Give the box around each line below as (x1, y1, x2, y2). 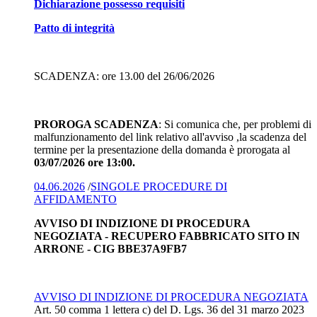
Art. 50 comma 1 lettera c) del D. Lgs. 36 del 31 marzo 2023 (34, 303, 304, 316)
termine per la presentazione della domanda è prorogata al (34, 143, 290, 156)
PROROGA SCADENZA (34, 117, 158, 130)
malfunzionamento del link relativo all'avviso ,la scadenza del (34, 130, 306, 143)
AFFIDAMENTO (34, 192, 117, 205)
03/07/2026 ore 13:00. (34, 156, 135, 168)
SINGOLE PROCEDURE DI (91, 180, 227, 192)
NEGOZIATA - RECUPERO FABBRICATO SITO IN (34, 229, 300, 242)
